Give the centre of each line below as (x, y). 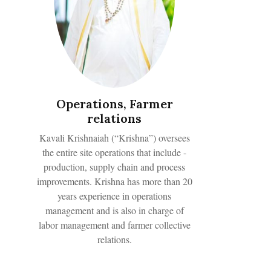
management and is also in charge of (114, 210)
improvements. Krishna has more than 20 (114, 181)
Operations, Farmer (114, 103)
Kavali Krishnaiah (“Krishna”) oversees (114, 137)
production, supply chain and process (114, 166)
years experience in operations (114, 195)
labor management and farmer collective (114, 224)
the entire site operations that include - (114, 152)
